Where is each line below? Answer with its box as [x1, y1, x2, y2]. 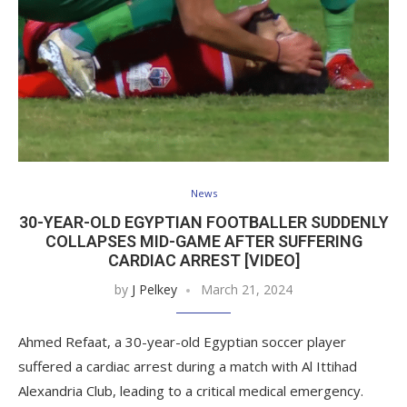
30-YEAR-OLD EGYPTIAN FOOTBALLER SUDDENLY [18, 212, 389, 232]
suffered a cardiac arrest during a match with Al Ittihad [18, 356, 357, 375]
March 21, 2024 [201, 280, 293, 298]
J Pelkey [132, 280, 177, 298]
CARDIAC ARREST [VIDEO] [107, 250, 300, 270]
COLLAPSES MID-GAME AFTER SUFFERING [45, 231, 362, 251]
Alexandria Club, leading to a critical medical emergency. [18, 381, 363, 400]
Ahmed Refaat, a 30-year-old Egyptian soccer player [18, 332, 346, 351]
